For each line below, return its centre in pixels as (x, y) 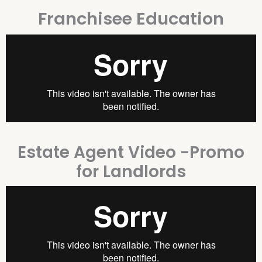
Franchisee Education (131, 18)
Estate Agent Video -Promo (131, 153)
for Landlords (131, 172)
